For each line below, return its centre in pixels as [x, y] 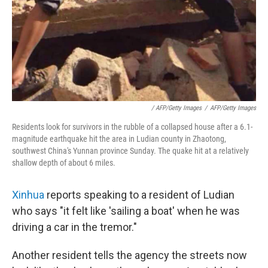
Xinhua [28, 195]
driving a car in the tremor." [74, 227]
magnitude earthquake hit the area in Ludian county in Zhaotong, [119, 139]
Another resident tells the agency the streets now [130, 255]
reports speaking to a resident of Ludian [139, 195]
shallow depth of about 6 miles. [64, 163]
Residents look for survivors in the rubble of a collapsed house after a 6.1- [132, 127]
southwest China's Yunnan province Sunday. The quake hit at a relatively [130, 151]
